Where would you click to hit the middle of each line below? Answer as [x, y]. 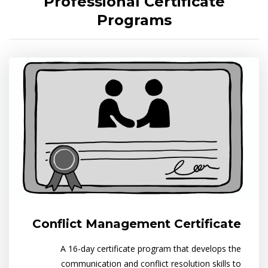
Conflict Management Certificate [137, 224]
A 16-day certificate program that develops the [151, 249]
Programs [134, 20]
